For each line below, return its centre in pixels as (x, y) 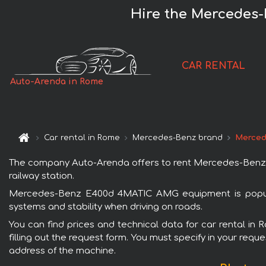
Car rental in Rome (82, 138)
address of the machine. (62, 251)
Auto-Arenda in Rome (57, 82)
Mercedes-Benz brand (178, 138)
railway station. (42, 176)
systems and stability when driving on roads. (106, 207)
